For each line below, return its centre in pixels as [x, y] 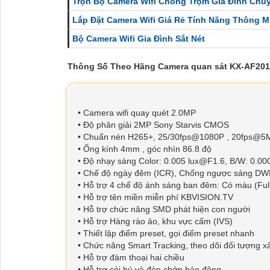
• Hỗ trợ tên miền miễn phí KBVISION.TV [155, 197]
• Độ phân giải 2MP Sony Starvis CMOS [153, 125]
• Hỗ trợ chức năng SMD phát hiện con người [164, 209]
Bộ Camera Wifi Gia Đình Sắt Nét [139, 39]
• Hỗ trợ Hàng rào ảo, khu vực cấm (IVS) [155, 221]
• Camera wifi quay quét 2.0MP [137, 113]
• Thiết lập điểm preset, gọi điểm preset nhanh [166, 234]
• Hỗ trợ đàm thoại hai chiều [131, 258]
